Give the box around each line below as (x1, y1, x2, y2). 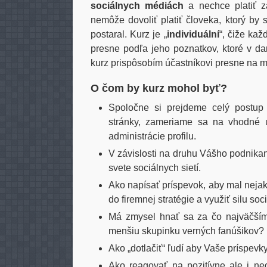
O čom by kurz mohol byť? (91, 82, 227, 94)
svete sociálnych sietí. (108, 163, 201, 173)
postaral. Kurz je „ (91, 29, 167, 39)
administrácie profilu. (108, 131, 196, 141)
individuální (166, 29, 219, 39)
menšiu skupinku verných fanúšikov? (108, 226, 264, 236)
